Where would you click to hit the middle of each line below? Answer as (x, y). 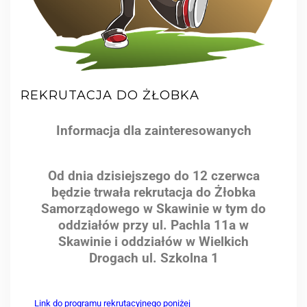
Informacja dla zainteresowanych (153, 131)
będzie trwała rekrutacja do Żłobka (153, 192)
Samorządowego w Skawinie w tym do (153, 209)
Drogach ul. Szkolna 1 (153, 258)
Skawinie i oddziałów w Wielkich (153, 242)
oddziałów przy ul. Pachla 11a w (153, 225)
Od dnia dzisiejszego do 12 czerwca (153, 176)
